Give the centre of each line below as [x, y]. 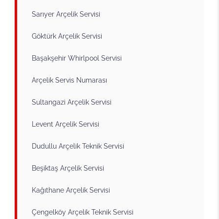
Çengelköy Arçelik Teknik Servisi [83, 212]
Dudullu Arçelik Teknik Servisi [78, 146]
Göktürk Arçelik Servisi [67, 36]
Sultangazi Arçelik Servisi [72, 102]
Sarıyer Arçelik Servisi [66, 14]
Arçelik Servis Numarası [69, 80]
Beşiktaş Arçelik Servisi [68, 168]
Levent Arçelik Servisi [66, 124]
